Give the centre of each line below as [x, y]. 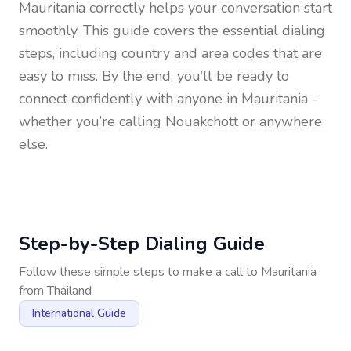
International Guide [79, 313]
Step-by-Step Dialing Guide [142, 244]
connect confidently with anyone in [130, 99]
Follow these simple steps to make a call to [140, 272]
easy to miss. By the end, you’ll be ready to [154, 76]
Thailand [69, 291]
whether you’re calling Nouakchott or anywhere [170, 121]
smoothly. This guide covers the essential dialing [172, 31]
